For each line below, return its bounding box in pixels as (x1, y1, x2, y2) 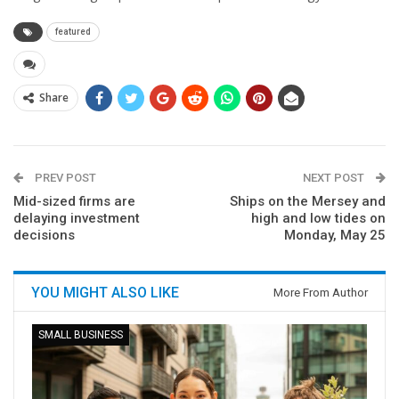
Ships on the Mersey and (230, 193, 386, 210)
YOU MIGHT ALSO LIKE (31, 284, 179, 302)
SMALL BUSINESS (38, 329, 123, 342)
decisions (13, 227, 75, 244)
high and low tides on (251, 210, 386, 227)
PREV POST (32, 171, 96, 185)
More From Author (273, 286, 368, 300)
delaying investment (13, 210, 140, 227)
